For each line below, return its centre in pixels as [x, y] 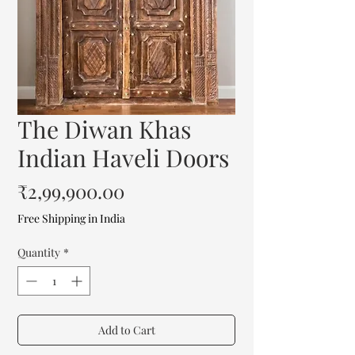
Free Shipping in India [71, 218]
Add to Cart [126, 330]
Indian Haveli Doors [123, 157]
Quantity [39, 252]
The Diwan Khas [104, 129]
